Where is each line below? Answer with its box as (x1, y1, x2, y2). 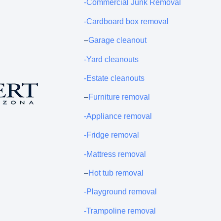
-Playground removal (84, 187, 157, 196)
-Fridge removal (84, 131, 140, 140)
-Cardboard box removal (84, 17, 169, 26)
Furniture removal (88, 93, 150, 102)
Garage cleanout (88, 36, 147, 45)
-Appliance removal (84, 111, 152, 120)
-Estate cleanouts (84, 74, 145, 82)
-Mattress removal (84, 149, 147, 158)
